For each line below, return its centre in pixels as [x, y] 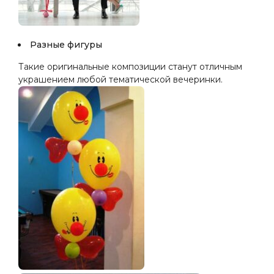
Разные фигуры [65, 45]
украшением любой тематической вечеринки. [120, 80]
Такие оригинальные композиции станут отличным [130, 67]
